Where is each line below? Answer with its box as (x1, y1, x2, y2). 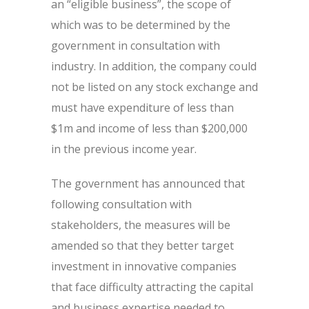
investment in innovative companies (51, 259, 237, 274)
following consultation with (51, 197, 192, 212)
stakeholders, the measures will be (51, 217, 230, 232)
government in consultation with (51, 38, 220, 53)
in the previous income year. (51, 141, 197, 157)
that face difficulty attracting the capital (51, 279, 253, 295)
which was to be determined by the (51, 17, 230, 32)
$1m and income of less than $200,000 (51, 121, 248, 136)
